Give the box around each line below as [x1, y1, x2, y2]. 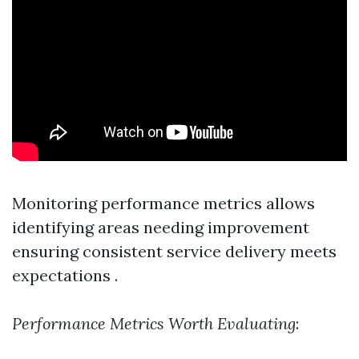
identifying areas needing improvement [12, 217, 309, 237]
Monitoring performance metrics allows [12, 193, 315, 213]
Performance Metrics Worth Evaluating [12, 313, 296, 333]
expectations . [12, 265, 118, 285]
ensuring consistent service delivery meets [12, 241, 337, 261]
